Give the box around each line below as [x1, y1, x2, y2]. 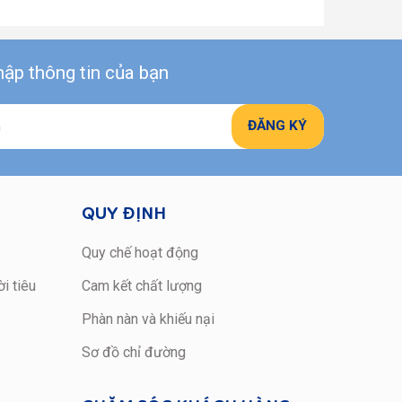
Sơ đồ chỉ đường [82, 343, 186, 361]
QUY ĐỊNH [82, 206, 166, 223]
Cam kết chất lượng [82, 276, 202, 294]
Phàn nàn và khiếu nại [82, 310, 214, 328]
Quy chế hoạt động [82, 243, 198, 261]
